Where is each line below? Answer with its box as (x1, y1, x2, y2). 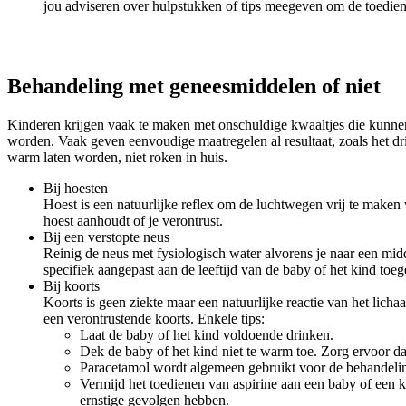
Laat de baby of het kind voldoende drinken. (80, 327, 333, 343)
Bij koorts (43, 278, 100, 295)
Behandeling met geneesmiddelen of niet (7, 74, 381, 99)
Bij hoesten (43, 180, 108, 197)
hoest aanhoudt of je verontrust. (43, 213, 223, 229)
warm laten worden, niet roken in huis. (7, 150, 227, 166)
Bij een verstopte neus (43, 229, 169, 246)
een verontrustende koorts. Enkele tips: (43, 311, 265, 327)
